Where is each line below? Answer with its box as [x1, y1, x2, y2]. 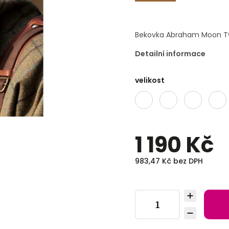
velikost [135, 75, 165, 85]
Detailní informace [135, 49, 206, 59]
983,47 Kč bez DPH [135, 156, 203, 166]
